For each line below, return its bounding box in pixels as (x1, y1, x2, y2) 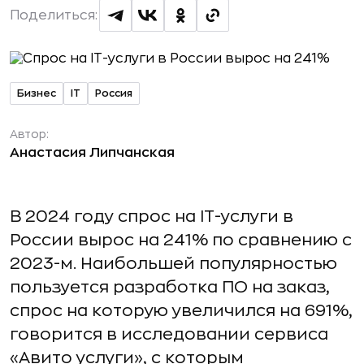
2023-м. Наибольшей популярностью (10, 255, 337, 272)
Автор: (10, 128, 49, 140)
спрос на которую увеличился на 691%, (10, 302, 353, 319)
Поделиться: (10, 9, 97, 22)
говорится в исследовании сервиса (10, 326, 328, 343)
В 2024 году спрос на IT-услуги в (10, 208, 293, 225)
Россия (95, 88, 132, 98)
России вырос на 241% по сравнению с (10, 232, 352, 249)
